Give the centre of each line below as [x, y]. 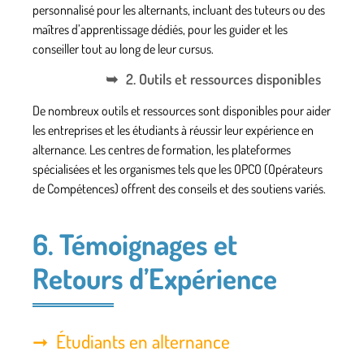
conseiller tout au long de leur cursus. [123, 49]
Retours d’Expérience [155, 277]
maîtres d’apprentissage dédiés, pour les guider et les [160, 30]
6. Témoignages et [135, 243]
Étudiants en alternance [143, 340]
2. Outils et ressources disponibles [223, 78]
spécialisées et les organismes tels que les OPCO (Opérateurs [178, 169]
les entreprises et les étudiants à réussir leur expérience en [173, 130]
